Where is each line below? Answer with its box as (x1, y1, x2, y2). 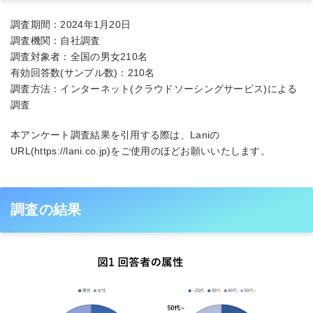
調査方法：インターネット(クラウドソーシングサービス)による (10, 83, 298, 95)
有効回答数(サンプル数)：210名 (10, 67, 155, 79)
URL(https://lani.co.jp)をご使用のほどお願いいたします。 (10, 145, 270, 156)
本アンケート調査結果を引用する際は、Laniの (10, 129, 220, 140)
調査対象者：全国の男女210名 (10, 51, 148, 63)
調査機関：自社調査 (10, 35, 101, 47)
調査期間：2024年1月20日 (10, 19, 131, 31)
